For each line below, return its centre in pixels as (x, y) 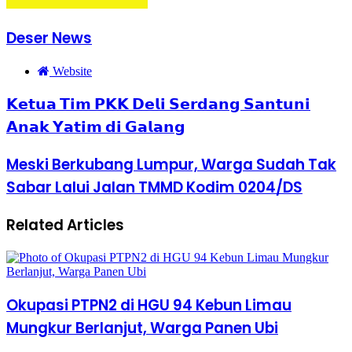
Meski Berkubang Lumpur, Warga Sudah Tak (171, 165)
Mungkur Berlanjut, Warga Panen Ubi (142, 328)
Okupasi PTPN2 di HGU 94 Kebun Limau (149, 306)
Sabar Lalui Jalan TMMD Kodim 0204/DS (154, 187)
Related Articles (65, 225)
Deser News (49, 38)
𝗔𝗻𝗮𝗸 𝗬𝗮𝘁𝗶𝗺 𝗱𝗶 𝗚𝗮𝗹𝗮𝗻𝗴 (96, 127)
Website (72, 71)
